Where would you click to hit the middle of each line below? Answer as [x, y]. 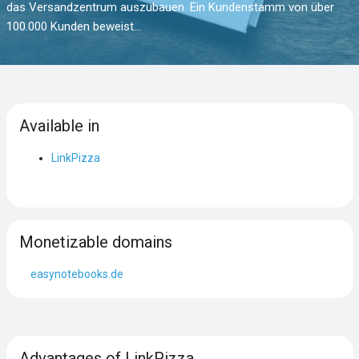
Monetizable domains [95, 242]
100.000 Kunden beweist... [73, 26]
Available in [59, 125]
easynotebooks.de [77, 274]
